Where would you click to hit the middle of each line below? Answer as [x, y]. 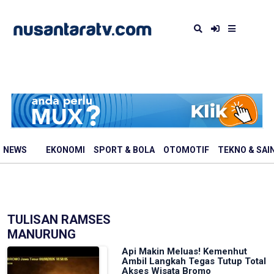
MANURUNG [42, 234]
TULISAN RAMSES [59, 220]
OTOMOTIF [186, 150]
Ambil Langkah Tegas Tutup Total [194, 261]
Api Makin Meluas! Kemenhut [184, 251]
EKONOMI [65, 150]
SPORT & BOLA [124, 150]
